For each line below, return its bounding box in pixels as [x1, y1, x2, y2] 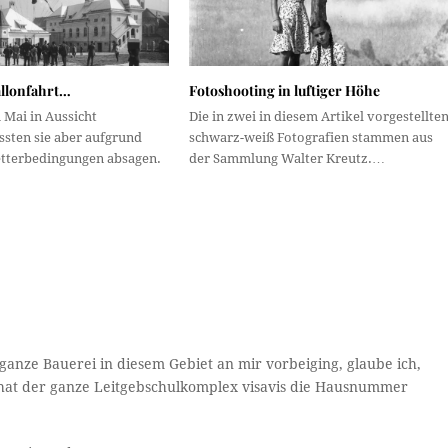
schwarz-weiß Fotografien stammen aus [188, 130, 433, 146]
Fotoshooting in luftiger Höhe [188, 81, 380, 101]
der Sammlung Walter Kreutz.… [188, 151, 385, 167]
